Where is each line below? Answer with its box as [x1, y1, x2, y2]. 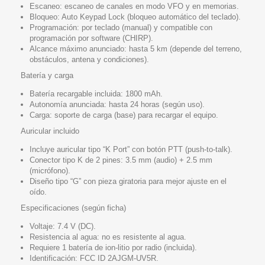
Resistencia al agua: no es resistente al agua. [30, 232, 186, 241]
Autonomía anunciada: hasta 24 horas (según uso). [30, 99, 205, 109]
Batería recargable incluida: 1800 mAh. [30, 89, 163, 98]
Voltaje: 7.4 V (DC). [30, 221, 96, 231]
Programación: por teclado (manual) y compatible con [30, 22, 212, 32]
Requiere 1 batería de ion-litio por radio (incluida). [30, 243, 197, 252]
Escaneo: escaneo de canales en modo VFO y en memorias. [30, 1, 239, 11]
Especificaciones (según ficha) [21, 203, 126, 212]
